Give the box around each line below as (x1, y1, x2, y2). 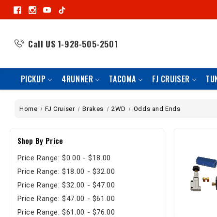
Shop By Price (17, 135, 63, 146)
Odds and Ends (133, 105, 181, 112)
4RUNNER (62, 73, 93, 85)
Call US (28, 37, 56, 50)
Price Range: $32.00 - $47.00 (17, 180, 115, 189)
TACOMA (109, 73, 137, 85)
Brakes (82, 105, 104, 112)
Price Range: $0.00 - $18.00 (17, 153, 111, 162)
